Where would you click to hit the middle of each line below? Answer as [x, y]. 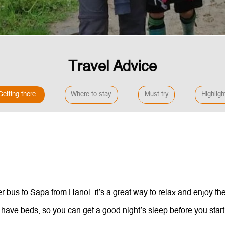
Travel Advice [113, 67]
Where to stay [91, 95]
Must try [156, 95]
